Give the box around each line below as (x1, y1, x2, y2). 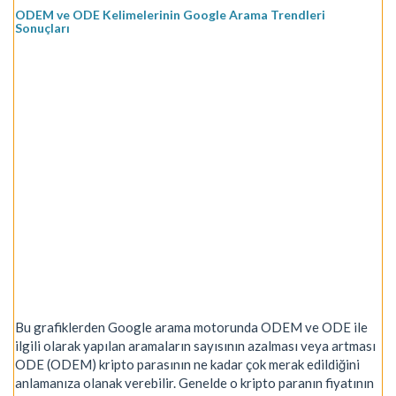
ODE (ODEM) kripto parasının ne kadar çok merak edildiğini (15, 355, 360, 372)
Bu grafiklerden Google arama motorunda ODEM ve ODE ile (15, 318, 368, 335)
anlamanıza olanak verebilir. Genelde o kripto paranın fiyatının (15, 374, 374, 391)
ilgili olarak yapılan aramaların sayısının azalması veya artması (15, 337, 376, 354)
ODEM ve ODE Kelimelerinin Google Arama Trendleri (15, 7, 325, 22)
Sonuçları (15, 20, 70, 35)
